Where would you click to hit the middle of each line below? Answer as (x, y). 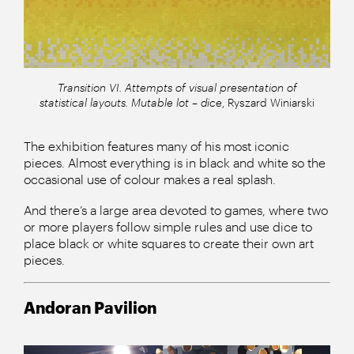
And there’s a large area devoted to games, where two (176, 209)
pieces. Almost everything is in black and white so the (175, 162)
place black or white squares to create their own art (169, 243)
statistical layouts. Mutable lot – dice (131, 102)
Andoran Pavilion (90, 307)
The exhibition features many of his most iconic (156, 145)
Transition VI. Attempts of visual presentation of (177, 87)
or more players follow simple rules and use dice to (168, 226)
